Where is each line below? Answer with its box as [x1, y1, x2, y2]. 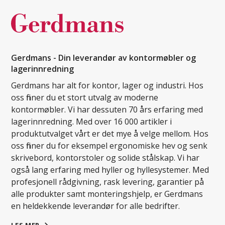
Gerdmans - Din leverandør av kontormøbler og [11, 52, 196, 63]
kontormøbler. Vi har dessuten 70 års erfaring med [11, 103, 203, 115]
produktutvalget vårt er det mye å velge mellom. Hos [11, 128, 209, 139]
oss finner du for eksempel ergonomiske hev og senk [11, 140, 208, 151]
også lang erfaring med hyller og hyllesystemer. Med [11, 164, 209, 175]
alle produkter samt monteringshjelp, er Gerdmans [11, 188, 203, 199]
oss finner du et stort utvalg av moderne [11, 91, 159, 103]
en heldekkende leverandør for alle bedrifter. [11, 200, 180, 211]
